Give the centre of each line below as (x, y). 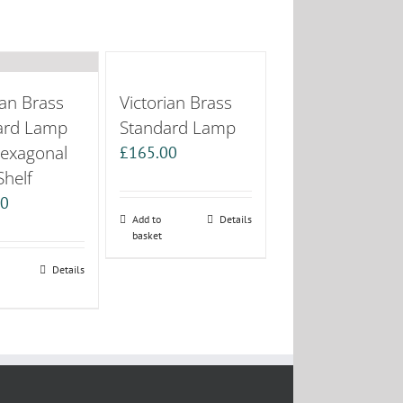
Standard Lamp (177, 127)
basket (147, 235)
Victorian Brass (175, 102)
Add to (146, 219)
